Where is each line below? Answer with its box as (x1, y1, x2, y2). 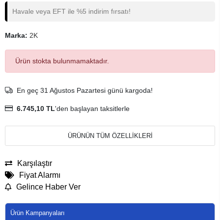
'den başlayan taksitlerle (55, 105, 130, 112)
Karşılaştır (17, 159, 52, 167)
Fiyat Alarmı (19, 171, 60, 179)
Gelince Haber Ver (16, 183, 81, 191)
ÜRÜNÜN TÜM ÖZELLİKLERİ (67, 132, 153, 139)
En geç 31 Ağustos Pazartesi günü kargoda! (17, 86, 153, 94)
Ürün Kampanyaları (10, 209, 65, 217)
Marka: (5, 31, 29, 39)
